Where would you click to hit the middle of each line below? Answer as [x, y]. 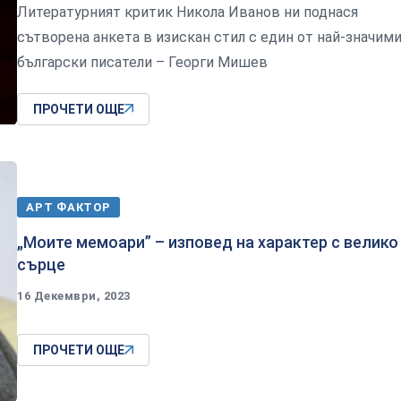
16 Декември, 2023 [74, 296]
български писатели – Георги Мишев [142, 62]
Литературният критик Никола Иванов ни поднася [188, 12]
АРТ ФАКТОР [68, 208]
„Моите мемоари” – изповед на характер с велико [208, 243]
